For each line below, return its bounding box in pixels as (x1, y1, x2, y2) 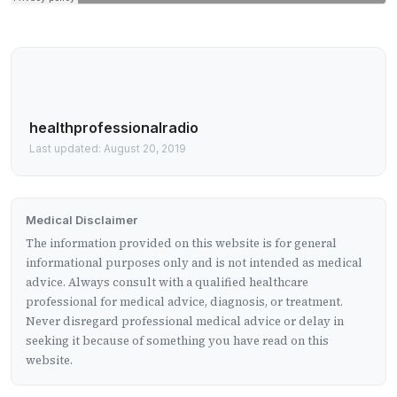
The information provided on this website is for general (26, 236, 337, 252)
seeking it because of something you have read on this (26, 333, 329, 349)
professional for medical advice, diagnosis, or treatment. (26, 294, 343, 310)
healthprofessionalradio (29, 119, 198, 137)
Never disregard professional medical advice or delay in (26, 314, 344, 330)
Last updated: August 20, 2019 (29, 142, 186, 156)
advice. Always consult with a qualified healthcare (26, 275, 308, 291)
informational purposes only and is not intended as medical (26, 255, 362, 271)
